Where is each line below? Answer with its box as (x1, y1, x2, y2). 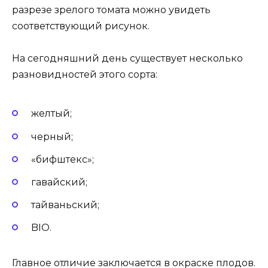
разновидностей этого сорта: (12, 69, 157, 81)
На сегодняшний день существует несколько (12, 53, 243, 65)
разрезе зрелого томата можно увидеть (12, 4, 211, 16)
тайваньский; (31, 199, 99, 211)
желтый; (31, 108, 72, 120)
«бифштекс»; (31, 153, 94, 165)
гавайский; (31, 176, 87, 188)
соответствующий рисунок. (12, 20, 150, 32)
